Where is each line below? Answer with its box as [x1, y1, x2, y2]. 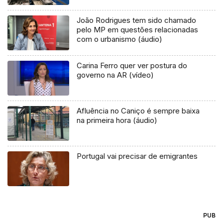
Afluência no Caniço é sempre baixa [77, 106, 200, 116]
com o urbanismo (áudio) [77, 34, 163, 44]
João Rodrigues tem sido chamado [77, 15, 197, 25]
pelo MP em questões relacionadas [77, 25, 199, 35]
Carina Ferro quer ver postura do [77, 61, 188, 71]
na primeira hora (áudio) [77, 115, 158, 125]
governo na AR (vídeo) [77, 70, 154, 80]
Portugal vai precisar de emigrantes [77, 151, 198, 161]
